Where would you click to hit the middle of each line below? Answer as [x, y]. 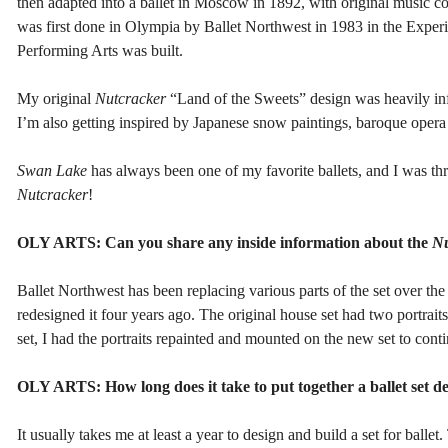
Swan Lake [52, 170]
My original [56, 98]
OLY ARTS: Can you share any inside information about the [224, 242]
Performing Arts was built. [100, 50]
